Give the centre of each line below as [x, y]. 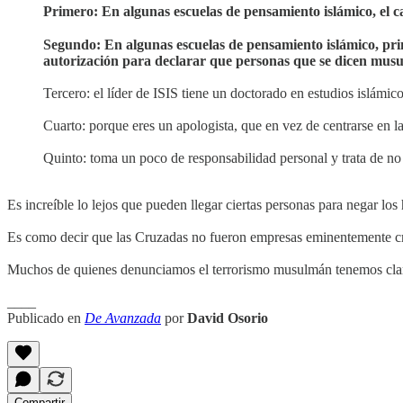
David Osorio [228, 318]
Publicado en [46, 318]
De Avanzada [123, 318]
